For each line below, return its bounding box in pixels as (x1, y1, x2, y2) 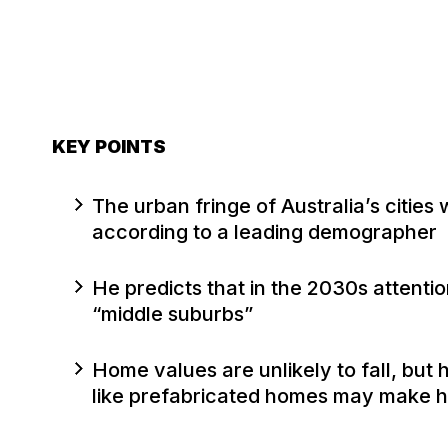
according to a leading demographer (92, 219, 437, 244)
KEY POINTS (52, 135, 166, 157)
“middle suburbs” (92, 301, 253, 326)
